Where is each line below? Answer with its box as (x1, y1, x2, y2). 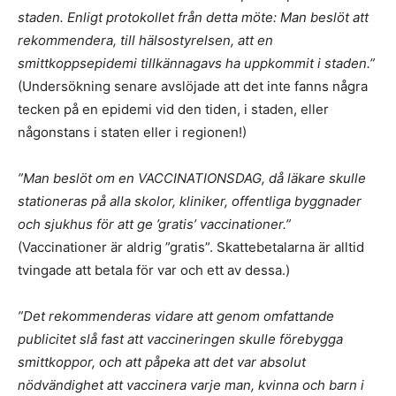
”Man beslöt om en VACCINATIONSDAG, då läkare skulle (18, 170, 366, 187)
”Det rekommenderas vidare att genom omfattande (18, 308, 334, 324)
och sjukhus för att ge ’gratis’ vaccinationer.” (18, 216, 291, 232)
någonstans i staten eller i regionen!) (18, 124, 247, 141)
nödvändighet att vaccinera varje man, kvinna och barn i (18, 377, 364, 393)
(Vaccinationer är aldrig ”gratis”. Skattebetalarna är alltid (18, 239, 364, 255)
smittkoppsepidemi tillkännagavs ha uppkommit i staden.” (18, 55, 375, 72)
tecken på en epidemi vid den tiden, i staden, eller (18, 101, 329, 118)
